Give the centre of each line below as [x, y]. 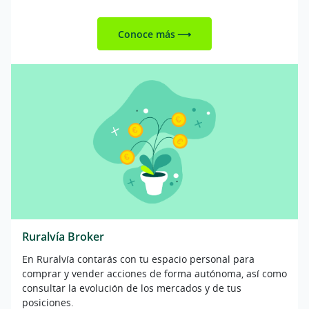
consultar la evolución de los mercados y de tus [132, 288]
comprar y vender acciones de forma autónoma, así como [154, 273]
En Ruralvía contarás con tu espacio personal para [138, 259]
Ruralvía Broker [63, 237]
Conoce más [147, 34]
